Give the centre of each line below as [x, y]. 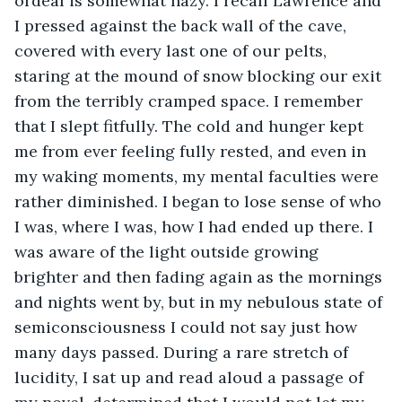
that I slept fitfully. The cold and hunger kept [191, 126]
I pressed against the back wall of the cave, [183, 25]
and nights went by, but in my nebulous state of [201, 301]
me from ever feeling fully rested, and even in [192, 151]
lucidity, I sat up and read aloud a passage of [191, 377]
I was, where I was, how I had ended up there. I [196, 226]
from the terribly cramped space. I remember [191, 100]
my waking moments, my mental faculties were [199, 176]
